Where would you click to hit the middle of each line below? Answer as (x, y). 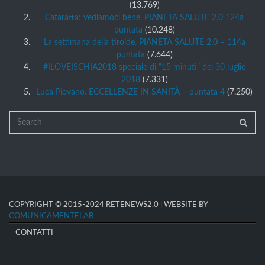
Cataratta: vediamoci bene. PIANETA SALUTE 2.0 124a (144, 18)
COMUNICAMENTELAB (51, 216)
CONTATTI (34, 233)
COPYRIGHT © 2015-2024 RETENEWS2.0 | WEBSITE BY (108, 205)
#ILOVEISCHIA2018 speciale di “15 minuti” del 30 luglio (144, 68)
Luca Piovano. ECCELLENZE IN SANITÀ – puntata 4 (130, 93)
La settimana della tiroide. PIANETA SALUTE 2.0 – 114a (144, 43)
